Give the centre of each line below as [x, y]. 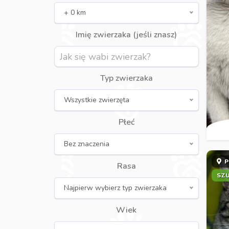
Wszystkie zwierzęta [96, 100]
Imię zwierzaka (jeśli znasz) [127, 35]
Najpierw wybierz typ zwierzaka [115, 188]
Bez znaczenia [86, 144]
